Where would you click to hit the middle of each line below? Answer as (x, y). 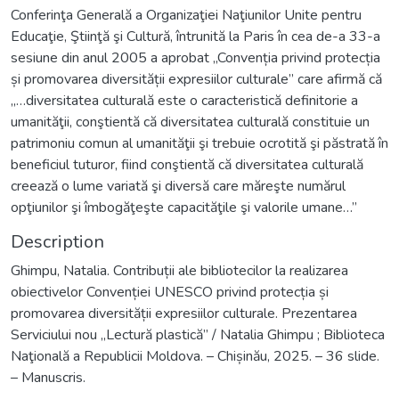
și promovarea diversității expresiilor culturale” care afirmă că (196, 79)
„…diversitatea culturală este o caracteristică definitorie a (184, 100)
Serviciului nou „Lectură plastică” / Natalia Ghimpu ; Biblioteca (198, 334)
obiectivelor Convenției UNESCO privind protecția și (170, 292)
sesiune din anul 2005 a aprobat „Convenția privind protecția (195, 57)
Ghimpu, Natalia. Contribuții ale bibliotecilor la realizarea (179, 270)
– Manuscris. (48, 377)
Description (57, 241)
